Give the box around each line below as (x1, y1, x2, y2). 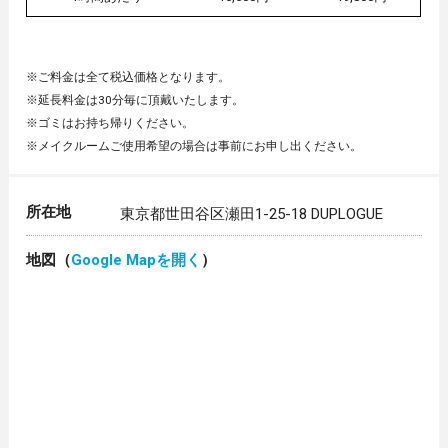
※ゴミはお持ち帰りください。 (26, 115, 195, 130)
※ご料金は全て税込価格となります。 (26, 69, 231, 84)
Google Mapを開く (71, 251, 202, 270)
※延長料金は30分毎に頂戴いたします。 (26, 92, 245, 107)
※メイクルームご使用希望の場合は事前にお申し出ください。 (26, 138, 363, 153)
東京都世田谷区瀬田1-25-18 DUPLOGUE (120, 205, 384, 224)
